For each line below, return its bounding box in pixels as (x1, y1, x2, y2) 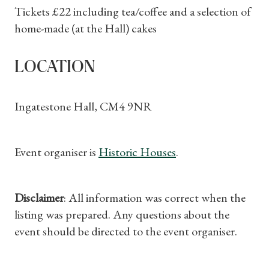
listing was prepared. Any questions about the (14, 207, 229, 222)
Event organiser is (14, 144, 98, 160)
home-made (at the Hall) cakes (14, 20, 157, 36)
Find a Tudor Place (53, 58, 216, 80)
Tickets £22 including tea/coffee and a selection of (14, 4, 251, 19)
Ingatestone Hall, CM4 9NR (14, 98, 152, 114)
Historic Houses (98, 144, 176, 160)
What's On (88, 90, 181, 112)
